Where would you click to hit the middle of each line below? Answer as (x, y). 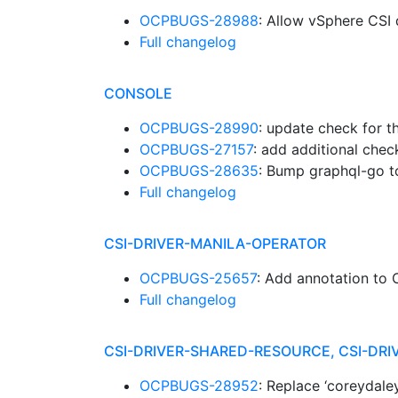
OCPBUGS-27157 (196, 149)
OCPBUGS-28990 (199, 128)
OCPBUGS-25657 (198, 278)
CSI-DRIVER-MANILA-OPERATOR (215, 243)
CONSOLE (138, 93)
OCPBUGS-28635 (199, 171)
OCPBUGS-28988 (199, 20)
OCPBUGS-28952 (199, 386)
